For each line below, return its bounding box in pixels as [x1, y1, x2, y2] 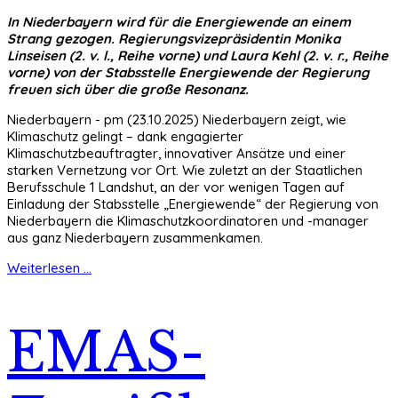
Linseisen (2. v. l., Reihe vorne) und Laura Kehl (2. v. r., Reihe [7, 46, 388, 64]
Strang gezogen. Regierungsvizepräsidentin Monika [7, 29, 340, 47]
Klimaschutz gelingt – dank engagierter [7, 127, 243, 145]
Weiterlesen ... [7, 259, 92, 276]
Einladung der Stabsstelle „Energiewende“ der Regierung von [7, 195, 378, 212]
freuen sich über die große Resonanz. [7, 80, 249, 98]
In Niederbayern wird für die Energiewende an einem [7, 12, 351, 30]
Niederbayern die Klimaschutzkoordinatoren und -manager [7, 211, 369, 229]
